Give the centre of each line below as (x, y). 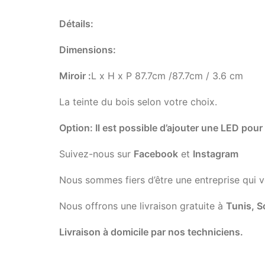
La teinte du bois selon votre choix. (138, 102)
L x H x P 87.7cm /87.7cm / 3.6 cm (167, 76)
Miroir (72, 76)
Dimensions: (88, 50)
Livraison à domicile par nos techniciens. (151, 232)
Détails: (76, 24)
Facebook (156, 154)
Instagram (217, 154)
